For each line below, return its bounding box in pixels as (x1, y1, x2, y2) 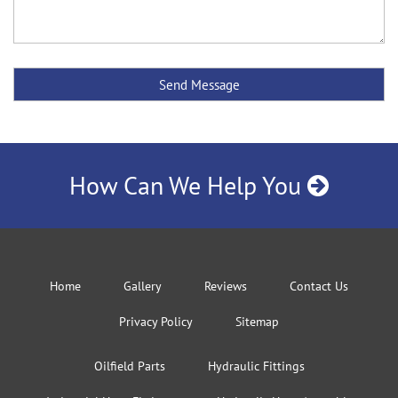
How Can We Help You (69, 169, 307, 202)
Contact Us (290, 278, 348, 294)
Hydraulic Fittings (207, 358, 305, 374)
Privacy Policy (119, 314, 193, 330)
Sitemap (235, 314, 279, 330)
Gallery (123, 278, 162, 294)
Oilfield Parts (93, 358, 165, 374)
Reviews (204, 278, 247, 294)
